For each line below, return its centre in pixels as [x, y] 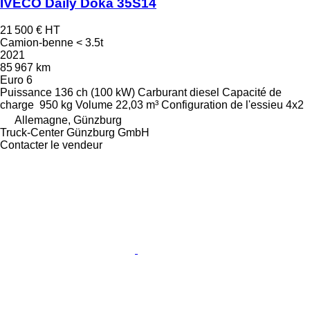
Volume [94, 104]
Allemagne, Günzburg [68, 120]
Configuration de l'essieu [222, 104]
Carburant [162, 92]
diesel [204, 92]
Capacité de [252, 92]
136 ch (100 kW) [95, 92]
